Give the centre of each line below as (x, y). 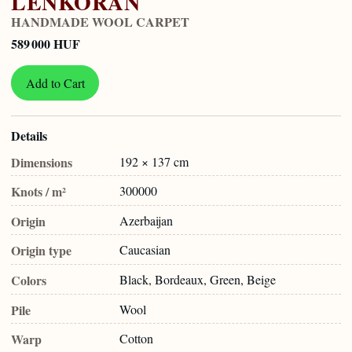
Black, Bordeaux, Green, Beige (198, 279)
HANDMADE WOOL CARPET (100, 22)
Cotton (136, 339)
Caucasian (145, 250)
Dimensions (42, 162)
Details (29, 136)
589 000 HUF (46, 43)
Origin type (41, 251)
